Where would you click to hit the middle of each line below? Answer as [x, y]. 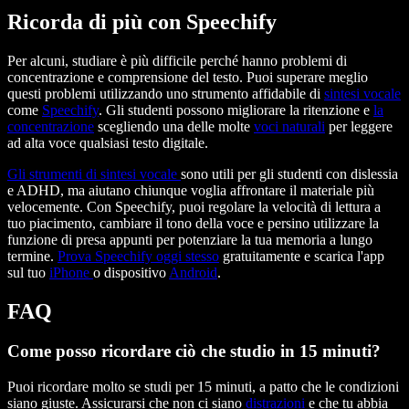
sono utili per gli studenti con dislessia [289, 173]
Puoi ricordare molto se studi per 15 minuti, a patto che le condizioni [203, 387]
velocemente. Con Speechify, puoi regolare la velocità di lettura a [194, 206]
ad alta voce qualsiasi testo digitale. [108, 142]
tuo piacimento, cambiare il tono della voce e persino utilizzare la [193, 223]
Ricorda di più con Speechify [142, 21]
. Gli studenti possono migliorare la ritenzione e [236, 110]
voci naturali [289, 126]
